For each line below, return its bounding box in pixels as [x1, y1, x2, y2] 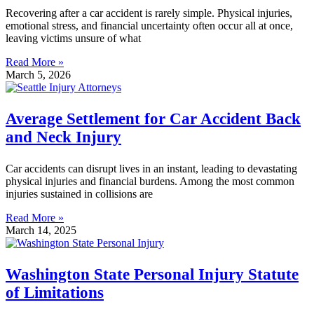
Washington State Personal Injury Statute [6, 265, 299, 283]
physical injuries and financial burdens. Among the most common [6, 175, 294, 187]
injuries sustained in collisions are [6, 187, 153, 200]
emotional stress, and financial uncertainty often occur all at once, [6, 19, 293, 32]
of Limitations [6, 283, 104, 301]
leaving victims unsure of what [6, 32, 141, 44]
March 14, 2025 [6, 224, 76, 236]
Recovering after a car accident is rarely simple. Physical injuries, [6, 6, 292, 19]
